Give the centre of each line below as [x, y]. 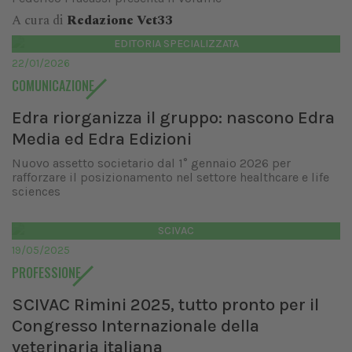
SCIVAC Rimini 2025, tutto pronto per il [165, 304]
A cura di [39, 20]
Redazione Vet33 [120, 20]
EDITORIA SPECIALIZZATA [176, 44]
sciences [36, 191]
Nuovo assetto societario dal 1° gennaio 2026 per [151, 163]
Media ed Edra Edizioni [102, 139]
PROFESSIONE [46, 273]
